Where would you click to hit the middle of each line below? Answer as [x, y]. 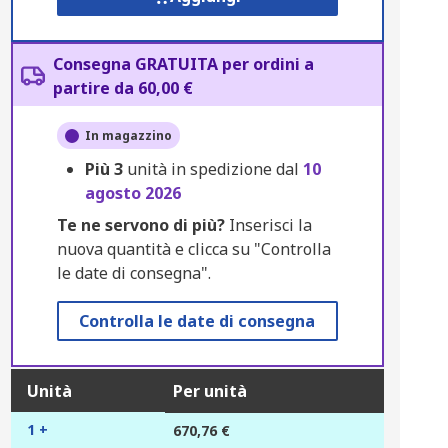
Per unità [209, 391]
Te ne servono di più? [140, 225]
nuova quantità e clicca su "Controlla [193, 249]
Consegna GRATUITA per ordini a [183, 64]
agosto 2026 [132, 193]
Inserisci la [268, 225]
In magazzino [128, 135]
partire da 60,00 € [122, 88]
